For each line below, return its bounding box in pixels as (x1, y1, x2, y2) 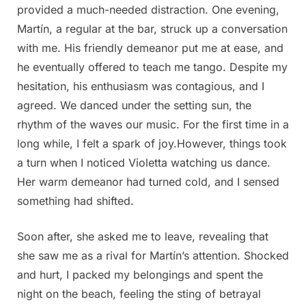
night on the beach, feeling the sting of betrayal (17, 286, 261, 301)
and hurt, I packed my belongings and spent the (17, 267, 263, 281)
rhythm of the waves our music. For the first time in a (17, 117, 289, 131)
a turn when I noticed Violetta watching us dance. (17, 155, 270, 169)
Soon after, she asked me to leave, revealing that (17, 229, 268, 243)
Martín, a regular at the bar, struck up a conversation (17, 21, 288, 36)
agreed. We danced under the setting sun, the (17, 98, 251, 112)
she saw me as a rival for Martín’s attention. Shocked (17, 248, 289, 262)
